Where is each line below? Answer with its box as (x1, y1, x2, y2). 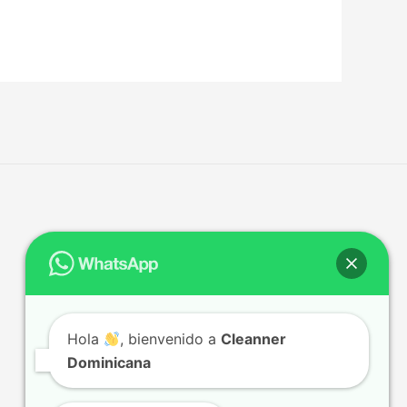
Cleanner (221, 330, 287, 348)
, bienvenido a (120, 330, 222, 348)
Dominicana (67, 353, 151, 372)
